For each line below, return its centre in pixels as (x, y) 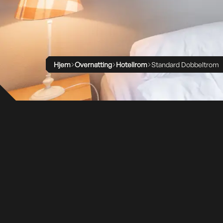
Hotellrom (132, 64)
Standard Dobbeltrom (185, 64)
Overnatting (93, 64)
